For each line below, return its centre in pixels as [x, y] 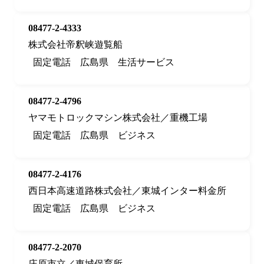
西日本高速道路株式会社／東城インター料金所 [127, 191]
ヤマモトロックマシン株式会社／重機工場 [118, 118]
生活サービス [146, 62]
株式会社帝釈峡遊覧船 [75, 45]
